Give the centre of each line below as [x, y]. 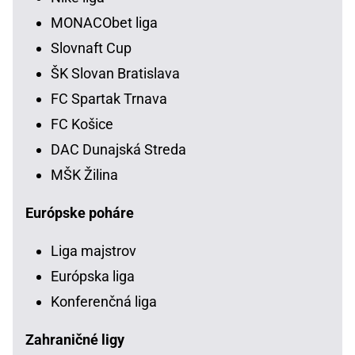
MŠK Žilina [84, 174]
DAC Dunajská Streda [118, 149]
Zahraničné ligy [75, 339]
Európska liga [93, 276]
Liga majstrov [94, 250]
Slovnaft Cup [91, 48]
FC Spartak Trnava [109, 98]
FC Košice [82, 124]
